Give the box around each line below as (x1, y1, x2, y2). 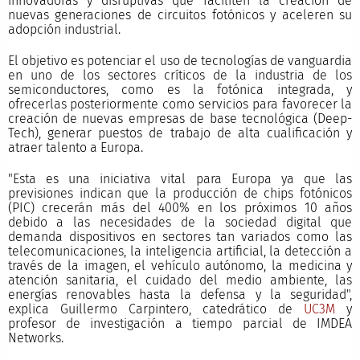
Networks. (7, 329, 63, 346)
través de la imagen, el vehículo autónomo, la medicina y (7, 257, 353, 273)
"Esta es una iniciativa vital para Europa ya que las (7, 170, 353, 186)
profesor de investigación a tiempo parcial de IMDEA (7, 315, 353, 331)
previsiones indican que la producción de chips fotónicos (7, 185, 353, 201)
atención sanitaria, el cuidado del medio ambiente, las (7, 272, 353, 288)
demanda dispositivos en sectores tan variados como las (7, 228, 353, 244)
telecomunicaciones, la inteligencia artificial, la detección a (7, 243, 353, 259)
